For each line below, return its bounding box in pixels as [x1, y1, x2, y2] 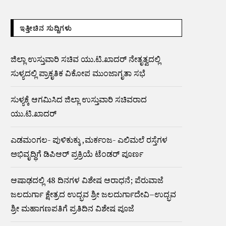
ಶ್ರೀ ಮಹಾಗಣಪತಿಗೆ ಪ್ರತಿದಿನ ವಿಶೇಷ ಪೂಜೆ [11, 203, 134, 214]
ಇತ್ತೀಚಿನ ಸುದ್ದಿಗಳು [20, 24, 72, 32]
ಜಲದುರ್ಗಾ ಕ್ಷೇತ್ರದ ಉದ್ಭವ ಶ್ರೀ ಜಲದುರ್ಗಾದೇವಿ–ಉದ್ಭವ [11, 189, 176, 200]
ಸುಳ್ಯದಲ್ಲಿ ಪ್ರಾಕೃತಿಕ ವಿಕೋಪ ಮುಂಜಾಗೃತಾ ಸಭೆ [11, 68, 145, 79]
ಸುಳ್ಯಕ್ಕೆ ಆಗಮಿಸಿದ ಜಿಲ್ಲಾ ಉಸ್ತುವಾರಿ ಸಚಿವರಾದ [11, 94, 147, 105]
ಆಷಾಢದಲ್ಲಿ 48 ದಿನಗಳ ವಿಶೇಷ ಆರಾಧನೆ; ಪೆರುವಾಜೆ [11, 175, 163, 186]
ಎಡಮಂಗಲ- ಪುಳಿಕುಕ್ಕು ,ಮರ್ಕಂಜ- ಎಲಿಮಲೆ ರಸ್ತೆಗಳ [11, 134, 167, 145]
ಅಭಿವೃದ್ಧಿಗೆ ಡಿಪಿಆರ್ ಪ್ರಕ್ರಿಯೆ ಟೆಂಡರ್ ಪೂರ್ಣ [11, 148, 143, 159]
